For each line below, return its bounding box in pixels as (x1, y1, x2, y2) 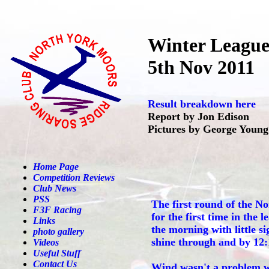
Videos (33, 237, 59, 247)
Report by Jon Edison (148, 110, 249, 122)
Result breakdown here (148, 98, 256, 110)
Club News (33, 183, 76, 193)
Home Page (33, 162, 79, 172)
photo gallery (33, 226, 84, 237)
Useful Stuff (33, 248, 80, 258)
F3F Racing (33, 205, 82, 215)
